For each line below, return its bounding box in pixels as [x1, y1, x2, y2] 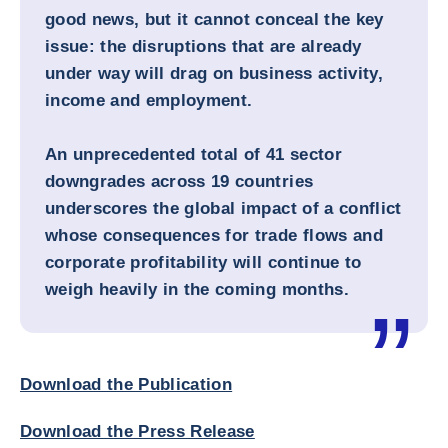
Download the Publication [20, 375, 233, 394]
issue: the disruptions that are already [45, 37, 362, 56]
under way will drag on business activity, [45, 64, 383, 83]
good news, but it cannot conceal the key [45, 10, 384, 29]
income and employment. [45, 91, 258, 110]
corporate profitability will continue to [45, 253, 362, 272]
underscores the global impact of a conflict [45, 199, 402, 218]
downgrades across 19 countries [45, 172, 314, 191]
